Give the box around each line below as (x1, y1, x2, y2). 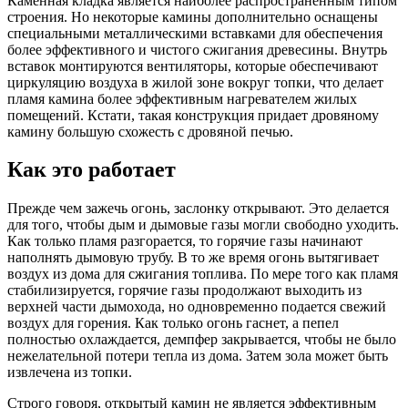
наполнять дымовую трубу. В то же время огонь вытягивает (7, 250, 379, 266)
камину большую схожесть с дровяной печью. (7, 123, 293, 139)
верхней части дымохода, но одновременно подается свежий (7, 299, 386, 315)
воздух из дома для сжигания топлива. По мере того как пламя (7, 266, 398, 282)
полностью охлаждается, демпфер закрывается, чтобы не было (7, 331, 396, 348)
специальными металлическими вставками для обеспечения (7, 25, 382, 41)
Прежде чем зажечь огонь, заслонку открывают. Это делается (7, 200, 389, 217)
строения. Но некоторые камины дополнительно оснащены (7, 8, 378, 25)
